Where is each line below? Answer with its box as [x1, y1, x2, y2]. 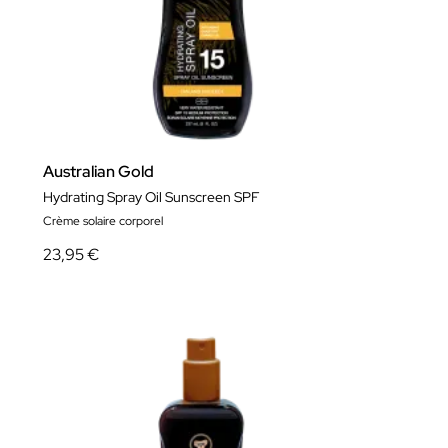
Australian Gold [43, 161, 154, 183]
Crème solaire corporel [43, 213, 163, 230]
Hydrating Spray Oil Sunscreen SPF [43, 188, 260, 207]
